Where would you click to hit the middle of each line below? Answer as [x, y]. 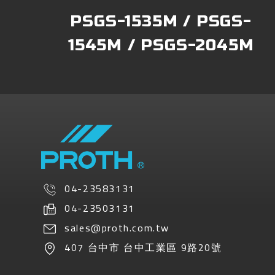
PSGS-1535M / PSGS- [161, 21]
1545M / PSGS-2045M [161, 45]
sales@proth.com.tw [117, 228]
